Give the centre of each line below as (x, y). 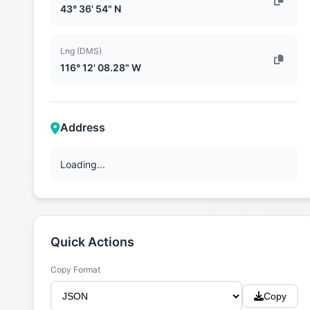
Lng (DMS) (81, 51)
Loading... (83, 165)
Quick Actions (92, 242)
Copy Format (75, 270)
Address (83, 128)
